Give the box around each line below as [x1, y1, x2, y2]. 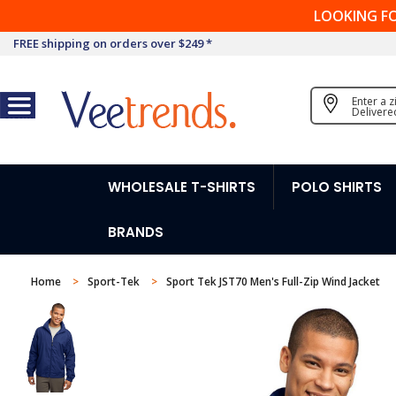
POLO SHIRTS [292, 178, 382, 196]
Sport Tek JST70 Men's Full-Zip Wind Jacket [166, 274, 380, 289]
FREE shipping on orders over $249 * [13, 35, 212, 51]
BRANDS [108, 223, 164, 241]
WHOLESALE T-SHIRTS [108, 178, 255, 196]
